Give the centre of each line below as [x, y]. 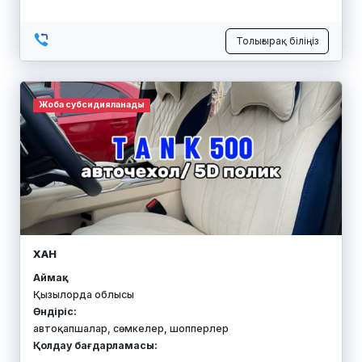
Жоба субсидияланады [91, 105]
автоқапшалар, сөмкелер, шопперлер [131, 328]
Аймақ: [49, 277]
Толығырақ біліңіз [277, 41]
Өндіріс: [55, 311]
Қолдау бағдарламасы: [95, 345]
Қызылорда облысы [84, 294]
